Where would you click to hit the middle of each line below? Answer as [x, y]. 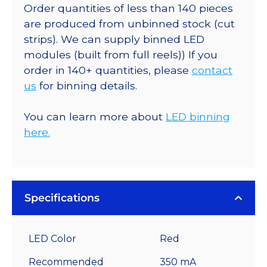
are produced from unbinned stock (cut [129, 23]
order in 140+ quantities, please [108, 70]
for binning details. [87, 85]
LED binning [198, 117]
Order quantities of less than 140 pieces [128, 8]
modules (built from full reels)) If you [121, 54]
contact [212, 70]
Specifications [62, 198]
